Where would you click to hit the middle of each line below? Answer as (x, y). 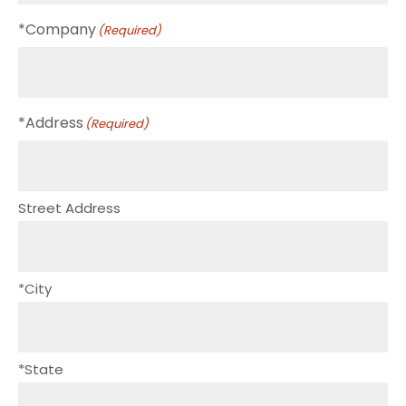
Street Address (69, 208)
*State (41, 369)
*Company (57, 29)
